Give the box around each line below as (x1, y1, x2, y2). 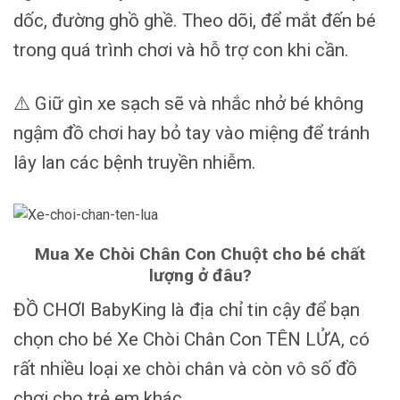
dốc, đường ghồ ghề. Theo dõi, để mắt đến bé (13, 10, 376, 32)
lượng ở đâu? (148, 265, 252, 287)
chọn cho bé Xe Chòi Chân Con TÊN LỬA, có (13, 328, 370, 350)
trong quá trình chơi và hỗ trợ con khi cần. (13, 39, 349, 62)
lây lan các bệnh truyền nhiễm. (13, 152, 256, 174)
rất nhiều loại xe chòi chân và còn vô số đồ (13, 357, 357, 379)
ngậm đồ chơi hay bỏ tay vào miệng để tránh (13, 122, 370, 145)
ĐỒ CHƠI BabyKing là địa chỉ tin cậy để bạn (13, 298, 360, 321)
